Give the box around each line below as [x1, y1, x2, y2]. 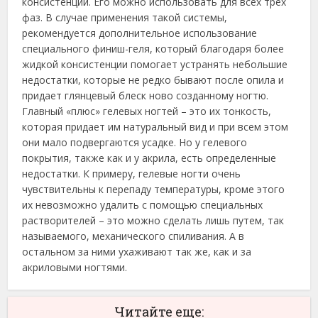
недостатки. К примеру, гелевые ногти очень [22, 167, 241, 180]
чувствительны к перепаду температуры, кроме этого [22, 182, 285, 196]
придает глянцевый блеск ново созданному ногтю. [22, 89, 269, 102]
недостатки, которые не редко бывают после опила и [22, 73, 285, 87]
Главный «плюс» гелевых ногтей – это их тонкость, [22, 104, 272, 118]
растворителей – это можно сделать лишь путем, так [22, 214, 285, 227]
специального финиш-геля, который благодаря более [22, 42, 285, 55]
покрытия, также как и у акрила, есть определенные [22, 151, 277, 165]
